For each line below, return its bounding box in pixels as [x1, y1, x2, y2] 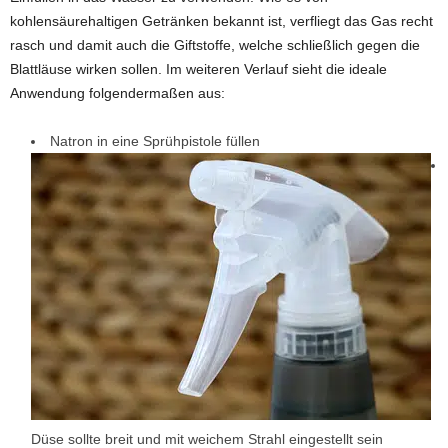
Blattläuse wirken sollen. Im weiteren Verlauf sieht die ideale [10, 61, 387, 78]
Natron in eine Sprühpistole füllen [50, 133, 260, 150]
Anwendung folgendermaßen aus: [10, 85, 225, 102]
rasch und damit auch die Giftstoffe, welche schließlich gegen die [10, 37, 420, 54]
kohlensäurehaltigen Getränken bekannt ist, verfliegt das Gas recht [10, 13, 433, 30]
